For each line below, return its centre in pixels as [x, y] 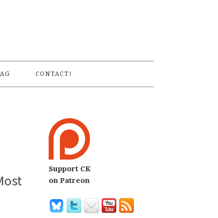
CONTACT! [54, 74]
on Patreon [69, 181]
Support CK [70, 169]
